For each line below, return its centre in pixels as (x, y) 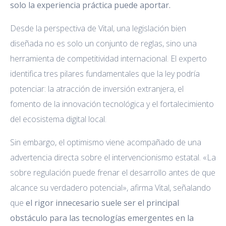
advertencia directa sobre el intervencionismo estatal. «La (113, 158)
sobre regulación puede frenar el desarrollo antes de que (113, 173)
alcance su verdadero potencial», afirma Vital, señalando (110, 188)
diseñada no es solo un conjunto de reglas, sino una (103, 44)
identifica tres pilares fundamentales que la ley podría (105, 74)
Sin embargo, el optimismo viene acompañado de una (106, 143)
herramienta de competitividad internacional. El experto (108, 59)
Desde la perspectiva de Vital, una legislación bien (98, 29)
